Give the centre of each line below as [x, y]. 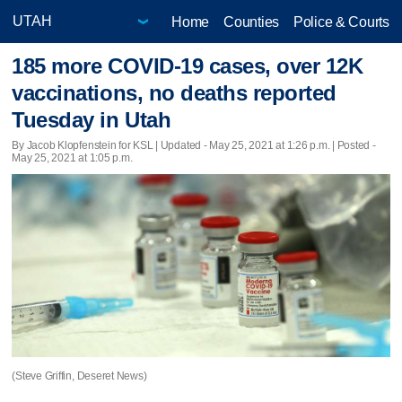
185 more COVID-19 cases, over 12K [188, 66]
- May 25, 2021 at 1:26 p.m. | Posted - [288, 145]
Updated [181, 145]
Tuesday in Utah [92, 120]
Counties [251, 22]
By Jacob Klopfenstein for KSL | [86, 145]
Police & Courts [341, 22]
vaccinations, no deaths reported [174, 93]
